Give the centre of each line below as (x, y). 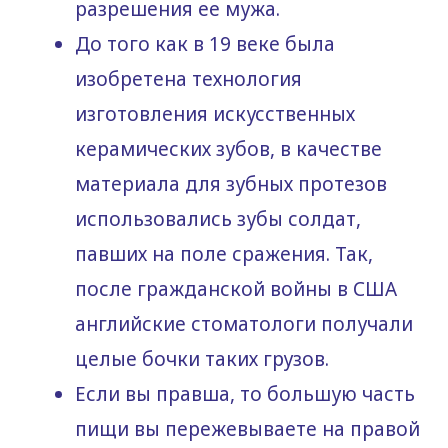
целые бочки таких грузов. (202, 359)
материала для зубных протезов (231, 184)
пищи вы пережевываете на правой (247, 429)
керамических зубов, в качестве (228, 149)
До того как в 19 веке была (205, 44)
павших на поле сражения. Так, (224, 254)
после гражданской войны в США (236, 289)
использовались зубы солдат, (218, 219)
